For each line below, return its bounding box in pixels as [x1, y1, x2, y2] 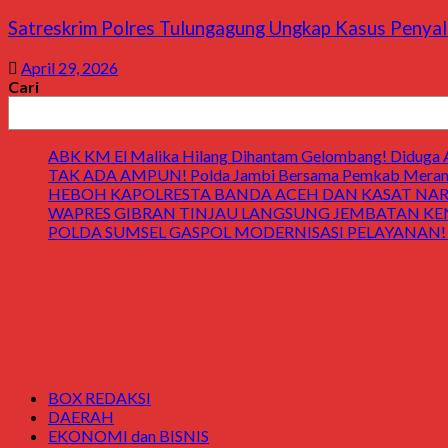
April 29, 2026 [21, 58, 118, 77]
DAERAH [48, 407, 114, 426]
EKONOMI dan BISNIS [48, 426, 209, 445]
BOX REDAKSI [48, 388, 151, 407]
